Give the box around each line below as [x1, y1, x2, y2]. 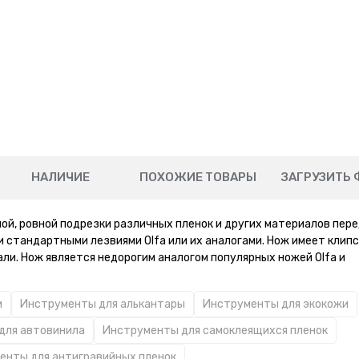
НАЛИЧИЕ [31, 170, 91, 184]
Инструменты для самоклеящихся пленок [103, 324, 328, 337]
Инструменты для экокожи [203, 297, 349, 311]
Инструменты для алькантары [20, 297, 185, 311]
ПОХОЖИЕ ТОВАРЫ [139, 170, 256, 184]
